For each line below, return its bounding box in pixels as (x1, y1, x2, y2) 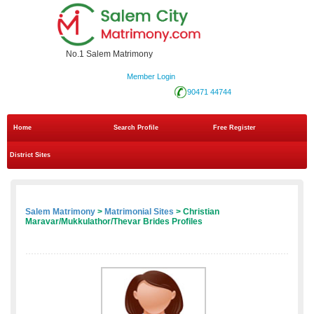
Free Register (213, 124, 257, 132)
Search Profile (113, 124, 158, 132)
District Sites (10, 151, 50, 159)
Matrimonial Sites (104, 207, 174, 217)
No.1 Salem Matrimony (66, 49, 153, 60)
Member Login (126, 72, 175, 81)
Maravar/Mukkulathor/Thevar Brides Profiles (25, 217, 203, 227)
